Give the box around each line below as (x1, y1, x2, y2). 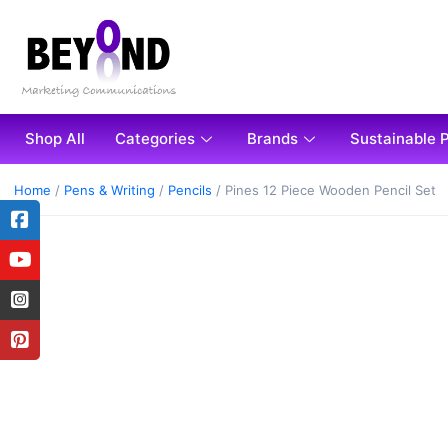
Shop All (25, 129, 85, 149)
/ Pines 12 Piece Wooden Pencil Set (212, 182, 436, 199)
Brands (247, 129, 298, 149)
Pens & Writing (64, 182, 155, 199)
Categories (115, 129, 195, 149)
